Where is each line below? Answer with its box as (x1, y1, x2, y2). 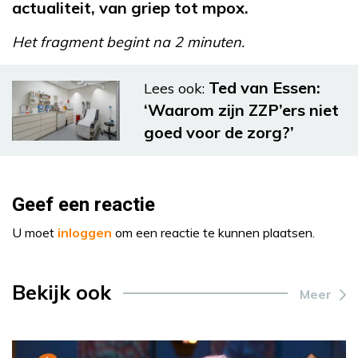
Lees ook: (144, 79, 205, 97)
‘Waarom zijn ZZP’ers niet (144, 100, 339, 120)
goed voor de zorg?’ (144, 122, 294, 142)
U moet (12, 225, 58, 241)
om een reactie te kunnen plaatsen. (112, 225, 315, 241)
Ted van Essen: (209, 78, 320, 97)
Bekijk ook (12, 280, 111, 304)
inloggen (58, 225, 112, 241)
